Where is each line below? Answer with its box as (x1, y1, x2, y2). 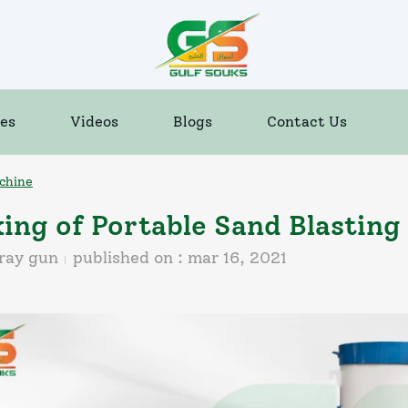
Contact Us (267, 113, 347, 131)
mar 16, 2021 (188, 248, 287, 269)
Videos (70, 113, 118, 131)
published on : (73, 248, 188, 269)
